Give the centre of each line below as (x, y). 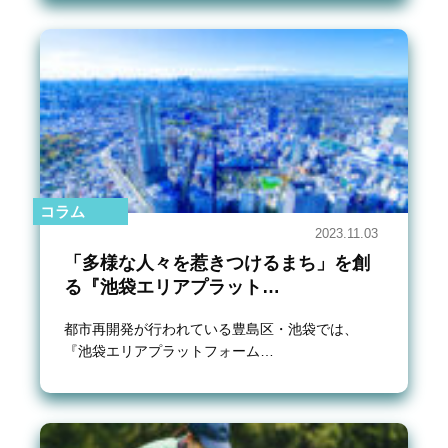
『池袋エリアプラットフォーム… (169, 350)
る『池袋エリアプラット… (172, 286)
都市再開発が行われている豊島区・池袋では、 (211, 328)
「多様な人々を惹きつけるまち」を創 (217, 262)
